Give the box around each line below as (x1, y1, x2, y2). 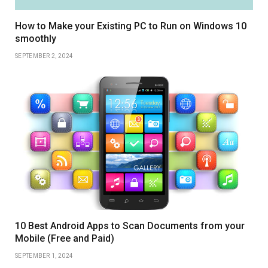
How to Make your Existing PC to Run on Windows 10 (15, 20, 246, 32)
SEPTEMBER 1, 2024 (15, 252, 74, 260)
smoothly (15, 32, 56, 44)
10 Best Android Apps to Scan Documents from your (15, 220, 245, 232)
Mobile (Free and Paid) (15, 233, 114, 245)
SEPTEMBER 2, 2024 (15, 52, 74, 59)
